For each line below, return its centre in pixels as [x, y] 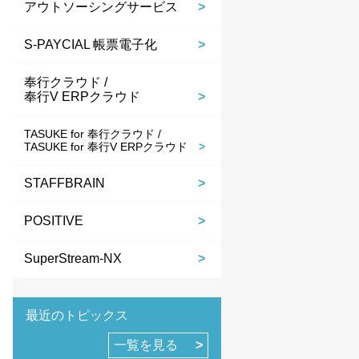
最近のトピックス [77, 316]
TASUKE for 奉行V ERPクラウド [106, 147]
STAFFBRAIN [65, 184]
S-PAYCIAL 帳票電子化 [91, 45]
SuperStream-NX [73, 259]
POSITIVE [54, 221]
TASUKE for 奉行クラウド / [93, 134]
